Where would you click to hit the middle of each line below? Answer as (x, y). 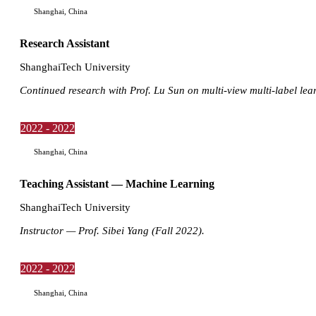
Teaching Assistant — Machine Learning (117, 184)
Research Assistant (65, 43)
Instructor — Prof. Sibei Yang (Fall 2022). (112, 231)
